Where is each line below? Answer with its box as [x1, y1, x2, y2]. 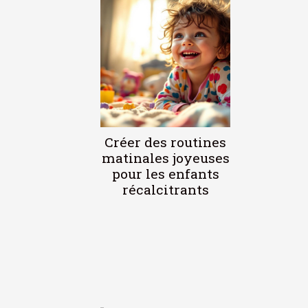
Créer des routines [104, 133, 226, 151]
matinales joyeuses [101, 148, 230, 166]
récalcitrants [122, 180, 209, 198]
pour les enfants [111, 164, 219, 182]
